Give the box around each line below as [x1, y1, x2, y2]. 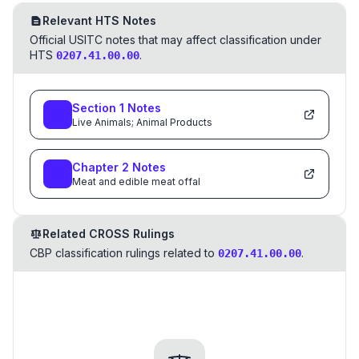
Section [72, 101, 119, 115]
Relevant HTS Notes [42, 14, 156, 27]
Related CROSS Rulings [42, 227, 175, 240]
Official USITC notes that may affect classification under [30, 33, 321, 46]
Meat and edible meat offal [72, 175, 200, 188]
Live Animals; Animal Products [72, 116, 212, 128]
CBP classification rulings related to [30, 246, 215, 260]
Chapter [72, 160, 122, 174]
